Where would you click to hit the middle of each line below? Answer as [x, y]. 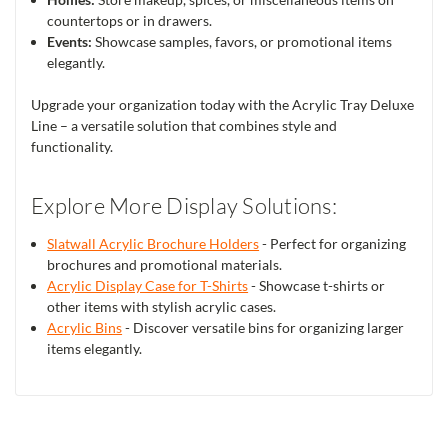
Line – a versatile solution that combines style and [184, 125]
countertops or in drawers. [130, 20]
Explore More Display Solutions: [184, 205]
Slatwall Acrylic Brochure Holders [153, 243]
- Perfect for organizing [333, 243]
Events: [70, 41]
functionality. [72, 146]
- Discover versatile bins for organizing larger [263, 327]
